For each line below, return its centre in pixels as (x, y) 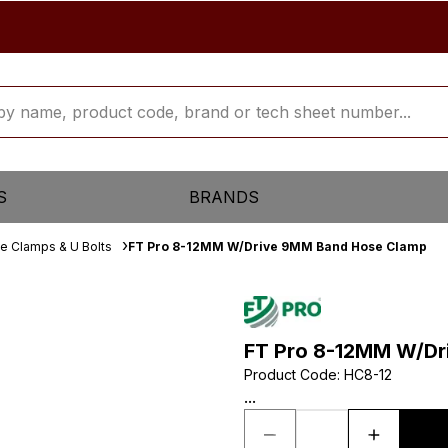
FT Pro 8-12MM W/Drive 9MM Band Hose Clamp (277, 246)
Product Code (290, 374)
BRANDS (223, 197)
